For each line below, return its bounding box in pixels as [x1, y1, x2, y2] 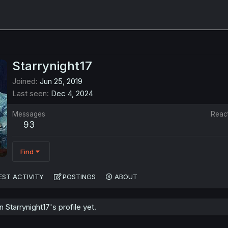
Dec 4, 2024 [51, 89, 93, 99]
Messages [12, 110, 45, 119]
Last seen [12, 89, 47, 99]
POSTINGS [63, 173, 96, 181]
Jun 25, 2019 [40, 76, 82, 87]
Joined [12, 76, 36, 87]
